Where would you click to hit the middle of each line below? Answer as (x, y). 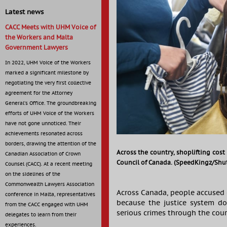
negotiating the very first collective (48, 83)
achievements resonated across (44, 134)
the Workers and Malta (39, 37)
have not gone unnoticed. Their (43, 124)
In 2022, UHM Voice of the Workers (48, 63)
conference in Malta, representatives (50, 195)
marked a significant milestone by (47, 73)
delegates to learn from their (41, 215)
